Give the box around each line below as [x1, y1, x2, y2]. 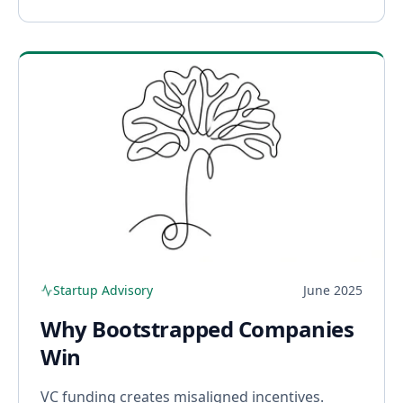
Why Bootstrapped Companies [40, 314, 354, 345]
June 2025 [303, 282, 363, 300]
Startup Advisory [53, 282, 153, 300]
